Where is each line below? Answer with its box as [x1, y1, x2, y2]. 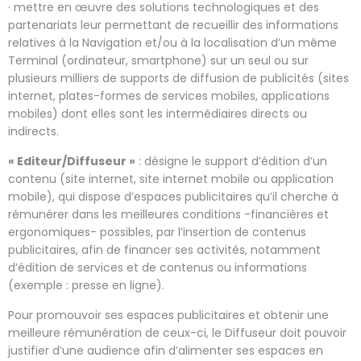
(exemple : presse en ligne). [8, 276, 164, 293]
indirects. [8, 122, 59, 139]
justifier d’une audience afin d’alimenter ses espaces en [8, 342, 323, 359]
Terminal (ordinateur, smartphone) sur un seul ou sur [8, 52, 309, 68]
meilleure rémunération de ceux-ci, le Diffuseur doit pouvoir [8, 324, 346, 341]
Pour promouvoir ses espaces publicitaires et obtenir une [8, 306, 329, 323]
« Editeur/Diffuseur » [8, 152, 135, 169]
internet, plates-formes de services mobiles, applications [8, 87, 330, 104]
